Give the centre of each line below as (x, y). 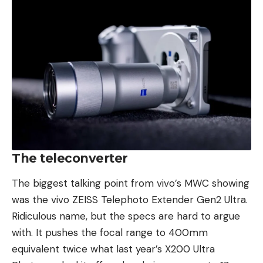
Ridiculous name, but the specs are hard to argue (126, 216)
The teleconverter (70, 158)
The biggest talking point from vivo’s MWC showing (131, 183)
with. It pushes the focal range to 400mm (110, 232)
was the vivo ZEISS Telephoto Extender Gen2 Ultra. (130, 199)
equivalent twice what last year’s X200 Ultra (113, 249)
